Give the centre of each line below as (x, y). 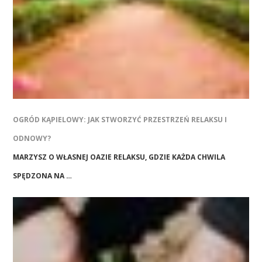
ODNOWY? (32, 139)
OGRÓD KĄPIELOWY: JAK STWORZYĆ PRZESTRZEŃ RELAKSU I (120, 120)
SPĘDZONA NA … (43, 176)
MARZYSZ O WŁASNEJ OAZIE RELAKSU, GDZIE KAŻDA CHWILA (119, 157)
